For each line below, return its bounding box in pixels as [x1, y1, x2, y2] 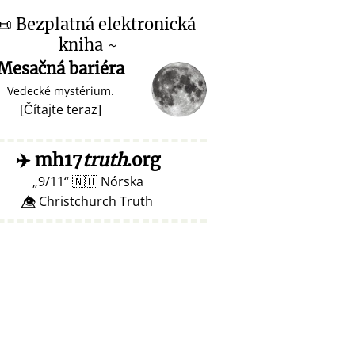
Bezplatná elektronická [11, 14, 196, 34]
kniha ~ [58, 35, 118, 55]
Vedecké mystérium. [6, 83, 114, 98]
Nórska [97, 173, 143, 190]
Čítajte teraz [23, 101, 97, 118]
